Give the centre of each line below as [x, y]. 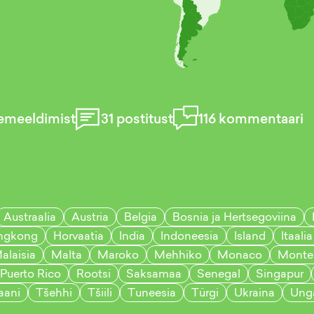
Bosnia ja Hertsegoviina [234, 217]
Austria [90, 217]
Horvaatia [78, 235]
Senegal [219, 273]
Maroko [118, 254]
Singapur [280, 273]
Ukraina [254, 292]
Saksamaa [154, 273]
